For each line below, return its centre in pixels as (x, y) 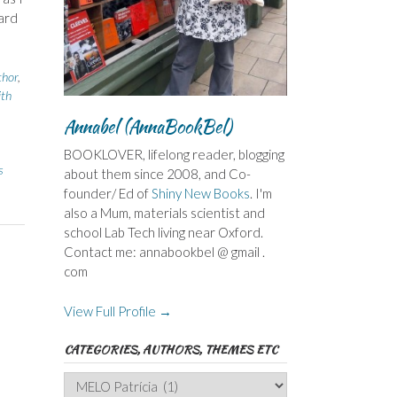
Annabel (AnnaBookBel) (148, 127)
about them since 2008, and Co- (157, 174)
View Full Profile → (117, 311)
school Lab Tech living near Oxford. (163, 233)
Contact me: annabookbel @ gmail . (164, 252)
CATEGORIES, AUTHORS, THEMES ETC (170, 349)
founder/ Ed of (107, 194)
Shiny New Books (200, 194)
